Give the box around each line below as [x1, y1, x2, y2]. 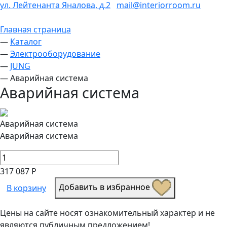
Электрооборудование [10, 48, 100, 59]
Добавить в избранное [59, 181, 152, 193]
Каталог [10, 35, 42, 47]
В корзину [7, 182, 46, 194]
